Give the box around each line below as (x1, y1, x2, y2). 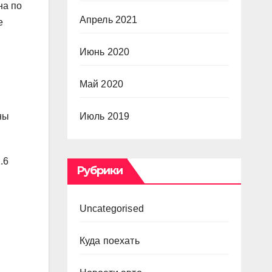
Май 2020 (79, 79, 124, 89)
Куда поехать (79, 236, 140, 246)
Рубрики (76, 164, 123, 177)
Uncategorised (79, 203, 144, 214)
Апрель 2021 (79, 15, 138, 25)
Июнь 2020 (79, 47, 130, 57)
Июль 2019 (79, 111, 130, 121)
